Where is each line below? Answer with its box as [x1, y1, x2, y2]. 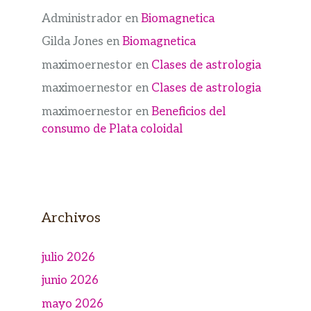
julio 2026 [42, 250, 95, 264]
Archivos [42, 209, 101, 226]
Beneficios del [151, 104, 226, 119]
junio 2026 [42, 274, 99, 288]
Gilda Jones [42, 35, 103, 49]
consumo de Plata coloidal [42, 121, 183, 136]
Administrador [42, 11, 122, 26]
